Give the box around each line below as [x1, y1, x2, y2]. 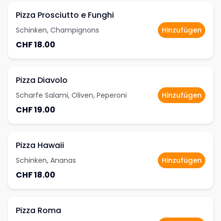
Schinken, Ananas [16, 155, 76, 165]
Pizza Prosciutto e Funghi [16, 9, 114, 21]
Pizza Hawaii [16, 140, 64, 151]
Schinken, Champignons [16, 25, 99, 35]
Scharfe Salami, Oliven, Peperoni [16, 90, 127, 100]
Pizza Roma [16, 205, 61, 216]
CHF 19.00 [16, 104, 55, 115]
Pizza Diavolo [16, 74, 68, 86]
